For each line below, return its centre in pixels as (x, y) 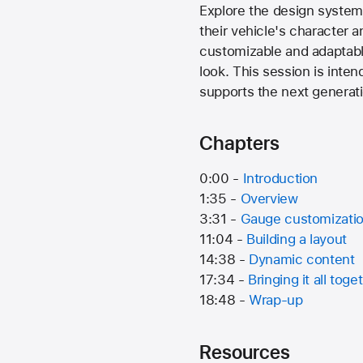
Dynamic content (302, 260)
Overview (269, 199)
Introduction (280, 179)
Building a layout (297, 239)
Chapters (240, 143)
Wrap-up (276, 300)
